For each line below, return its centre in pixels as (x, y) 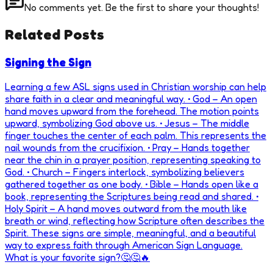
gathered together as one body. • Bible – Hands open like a (132, 184)
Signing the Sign (48, 62)
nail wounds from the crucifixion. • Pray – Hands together (127, 147)
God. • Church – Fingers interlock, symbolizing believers (125, 172)
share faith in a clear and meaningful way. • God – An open (131, 98)
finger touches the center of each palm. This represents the (136, 135)
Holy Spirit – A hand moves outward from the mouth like (126, 208)
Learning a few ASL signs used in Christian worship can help (136, 86)
